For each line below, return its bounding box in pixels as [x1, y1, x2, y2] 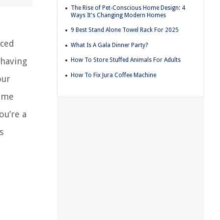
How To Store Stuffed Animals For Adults [71, 56, 181, 64]
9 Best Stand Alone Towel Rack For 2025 [71, 27, 179, 34]
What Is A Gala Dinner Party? [71, 41, 148, 49]
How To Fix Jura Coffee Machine [71, 71, 156, 79]
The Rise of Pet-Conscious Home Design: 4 [71, 4, 185, 11]
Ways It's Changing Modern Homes [71, 11, 166, 19]
